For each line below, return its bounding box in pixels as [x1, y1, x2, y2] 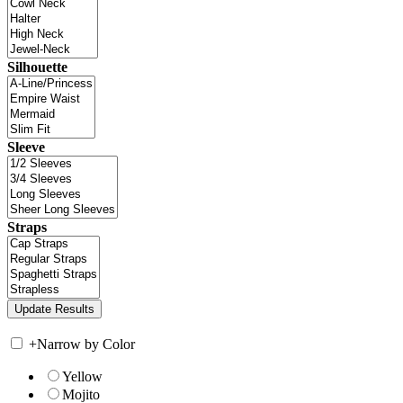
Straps [7, 219, 47, 235]
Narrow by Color [37, 336, 135, 352]
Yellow [62, 368, 103, 384]
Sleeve [7, 139, 45, 155]
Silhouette [7, 58, 67, 75]
